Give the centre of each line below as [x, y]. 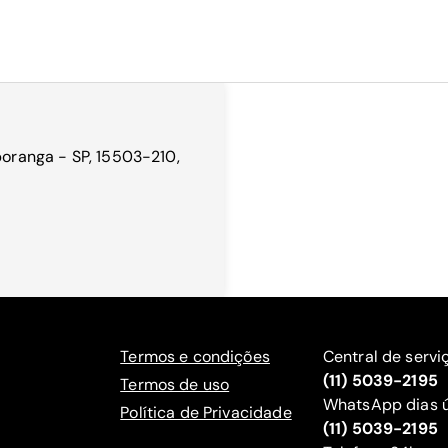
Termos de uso [175, 384]
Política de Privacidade [206, 412]
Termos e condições [195, 356]
